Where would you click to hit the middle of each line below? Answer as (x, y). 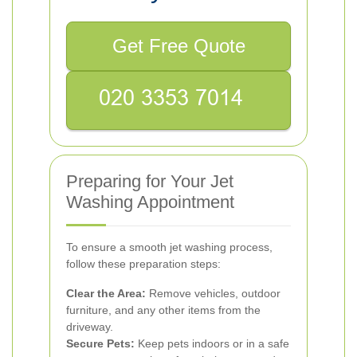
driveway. (90, 327)
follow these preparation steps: (143, 264)
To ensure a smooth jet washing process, (169, 247)
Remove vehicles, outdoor (213, 293)
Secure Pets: (100, 343)
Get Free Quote (178, 46)
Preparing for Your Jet (150, 181)
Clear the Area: (106, 293)
